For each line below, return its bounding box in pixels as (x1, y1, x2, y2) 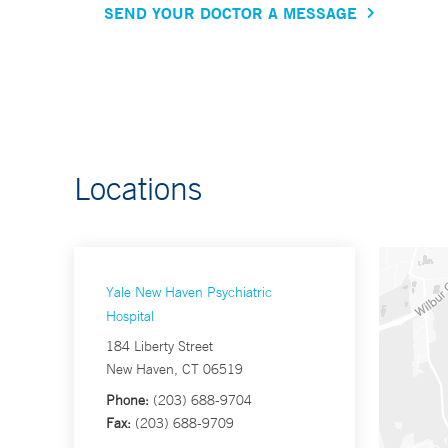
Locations (74, 169, 202, 208)
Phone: (106, 391, 149, 410)
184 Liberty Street (106, 337, 213, 356)
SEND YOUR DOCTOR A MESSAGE (104, 2, 357, 24)
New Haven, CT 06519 (106, 360, 243, 379)
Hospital (106, 307, 154, 326)
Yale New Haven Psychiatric (106, 283, 272, 302)
